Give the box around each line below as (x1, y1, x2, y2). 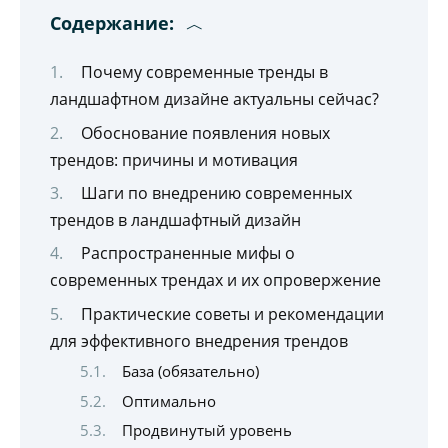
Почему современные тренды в (80, 61, 328, 84)
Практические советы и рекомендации (80, 302, 384, 325)
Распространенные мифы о (80, 242, 295, 265)
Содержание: (50, 10, 174, 35)
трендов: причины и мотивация (50, 148, 298, 171)
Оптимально (121, 390, 216, 411)
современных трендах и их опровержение (50, 269, 381, 292)
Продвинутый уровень (121, 419, 292, 440)
